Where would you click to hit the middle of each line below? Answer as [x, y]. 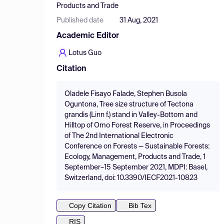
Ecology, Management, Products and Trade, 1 [135, 157]
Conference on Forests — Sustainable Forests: [137, 146]
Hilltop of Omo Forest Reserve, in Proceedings [137, 125]
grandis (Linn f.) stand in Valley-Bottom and [131, 115]
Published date [80, 20]
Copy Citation [90, 205]
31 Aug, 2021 [139, 20]
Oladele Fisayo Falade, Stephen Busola [126, 94]
